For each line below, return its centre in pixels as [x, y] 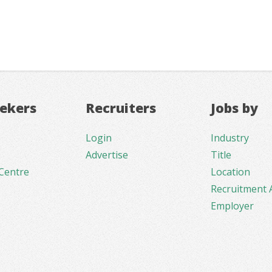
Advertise [107, 155]
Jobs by [235, 107]
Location [231, 172]
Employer [233, 206]
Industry [230, 138]
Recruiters [121, 107]
